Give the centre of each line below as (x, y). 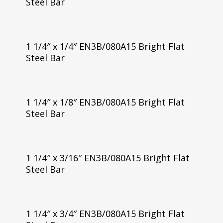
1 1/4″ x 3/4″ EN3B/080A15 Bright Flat (105, 213)
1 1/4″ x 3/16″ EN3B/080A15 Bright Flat (108, 158)
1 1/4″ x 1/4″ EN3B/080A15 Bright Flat (105, 46)
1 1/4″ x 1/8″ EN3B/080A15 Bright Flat (105, 102)
